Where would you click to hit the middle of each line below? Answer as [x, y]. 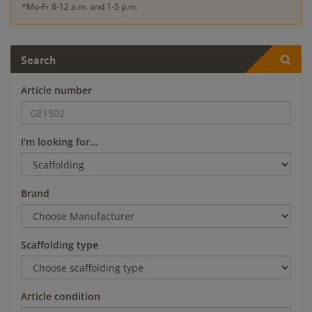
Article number [56, 91]
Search [38, 60]
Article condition [61, 297]
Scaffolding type [60, 245]
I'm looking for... [60, 142]
